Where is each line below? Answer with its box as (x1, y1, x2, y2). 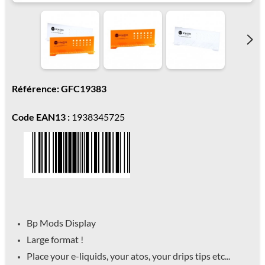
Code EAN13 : (12, 111, 70, 122)
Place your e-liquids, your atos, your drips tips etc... (27, 250, 230, 261)
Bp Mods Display (27, 216, 96, 228)
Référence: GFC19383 (12, 83, 106, 94)
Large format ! (27, 233, 83, 245)
